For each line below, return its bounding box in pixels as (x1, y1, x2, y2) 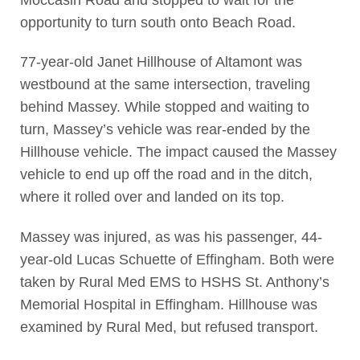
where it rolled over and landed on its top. (19, 189, 284, 206)
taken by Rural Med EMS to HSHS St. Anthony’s (19, 273, 329, 290)
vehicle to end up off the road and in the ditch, (19, 166, 313, 183)
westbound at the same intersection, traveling (19, 76, 310, 93)
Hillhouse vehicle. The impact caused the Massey (19, 144, 337, 161)
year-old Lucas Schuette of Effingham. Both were (19, 251, 334, 268)
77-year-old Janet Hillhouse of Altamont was (19, 54, 302, 71)
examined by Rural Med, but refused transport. (19, 318, 318, 335)
